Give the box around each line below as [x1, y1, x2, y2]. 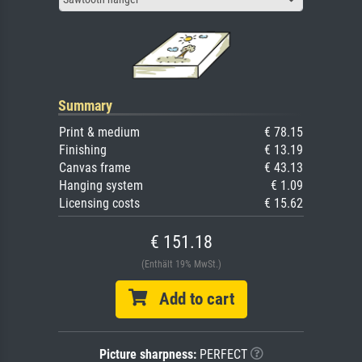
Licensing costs [59, 196, 140, 212]
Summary [58, 97, 112, 115]
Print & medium [59, 124, 140, 141]
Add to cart [146, 289, 234, 309]
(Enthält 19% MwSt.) [141, 259, 221, 271]
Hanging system [59, 178, 143, 194]
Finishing [59, 142, 107, 158]
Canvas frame [59, 160, 131, 176]
